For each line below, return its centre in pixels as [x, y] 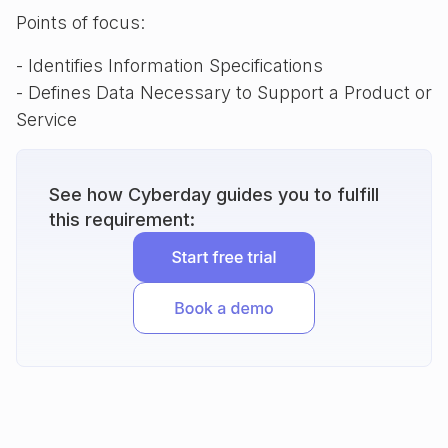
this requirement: [122, 219]
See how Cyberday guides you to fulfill [214, 194]
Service [46, 119]
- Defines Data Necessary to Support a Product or [224, 92]
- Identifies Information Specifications [169, 65]
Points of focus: [80, 22]
